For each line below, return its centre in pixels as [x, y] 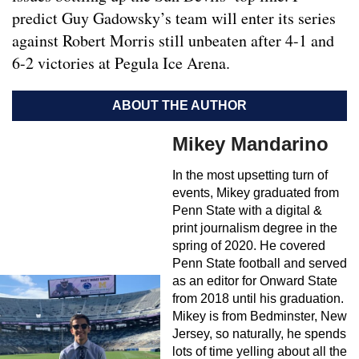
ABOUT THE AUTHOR [179, 106]
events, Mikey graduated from [256, 193]
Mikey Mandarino [250, 144]
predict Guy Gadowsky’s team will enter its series [174, 18]
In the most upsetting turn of [250, 175]
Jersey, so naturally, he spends [259, 334]
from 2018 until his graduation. [258, 299]
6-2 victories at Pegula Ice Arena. [121, 63]
